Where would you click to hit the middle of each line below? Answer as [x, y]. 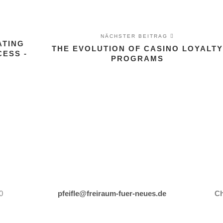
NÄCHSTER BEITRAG [135, 36]
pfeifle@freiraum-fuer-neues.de [112, 193]
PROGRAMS [137, 58]
